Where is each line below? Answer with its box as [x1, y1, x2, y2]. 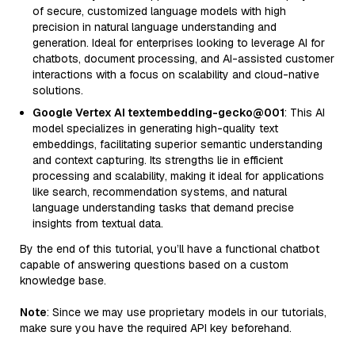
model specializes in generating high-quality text [32, 121, 278, 136]
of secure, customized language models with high [32, 4, 286, 18]
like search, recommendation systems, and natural [32, 185, 287, 199]
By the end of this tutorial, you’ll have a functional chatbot [20, 242, 319, 256]
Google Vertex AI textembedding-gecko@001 [32, 105, 284, 120]
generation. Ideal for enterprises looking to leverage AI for [32, 36, 325, 50]
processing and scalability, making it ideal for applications [32, 169, 324, 183]
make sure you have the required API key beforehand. [20, 321, 292, 335]
